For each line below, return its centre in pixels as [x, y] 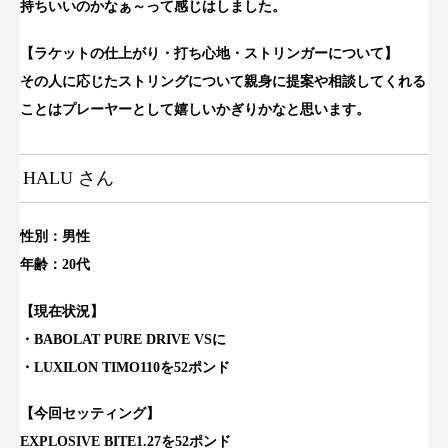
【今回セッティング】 [90, 414]
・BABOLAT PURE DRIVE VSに [123, 339]
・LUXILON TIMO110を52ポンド [125, 367]
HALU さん [68, 177]
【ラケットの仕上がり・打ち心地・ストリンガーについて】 [209, 54]
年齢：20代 [55, 264]
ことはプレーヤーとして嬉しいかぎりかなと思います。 [195, 110]
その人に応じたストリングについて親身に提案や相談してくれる [223, 82]
